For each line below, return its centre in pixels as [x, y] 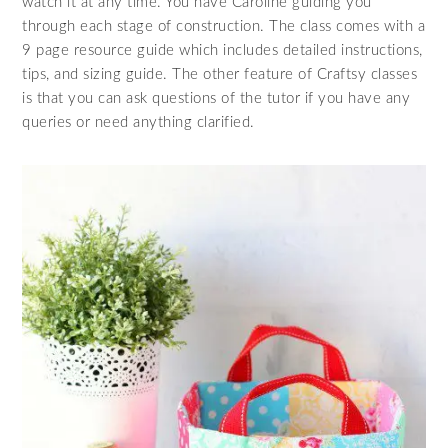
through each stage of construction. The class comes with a [224, 26]
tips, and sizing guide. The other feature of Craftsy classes [220, 74]
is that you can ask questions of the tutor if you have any [216, 98]
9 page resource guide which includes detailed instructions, [222, 50]
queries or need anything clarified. [138, 122]
